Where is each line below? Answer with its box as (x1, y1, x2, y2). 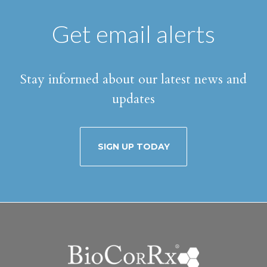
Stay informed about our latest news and (20, 70, 247, 89)
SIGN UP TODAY (97, 141, 170, 153)
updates (112, 90, 155, 108)
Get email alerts (52, 20, 215, 49)
